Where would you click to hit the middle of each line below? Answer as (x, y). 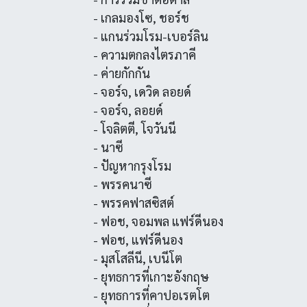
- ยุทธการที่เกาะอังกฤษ (151, 277)
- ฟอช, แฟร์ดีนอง (138, 240)
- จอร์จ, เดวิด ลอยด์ (142, 91)
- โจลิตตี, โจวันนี (134, 128)
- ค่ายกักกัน (121, 73)
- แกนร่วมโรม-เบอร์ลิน (150, 36)
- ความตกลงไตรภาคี (144, 54)
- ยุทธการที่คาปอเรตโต (151, 295)
